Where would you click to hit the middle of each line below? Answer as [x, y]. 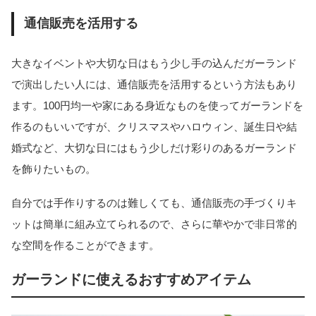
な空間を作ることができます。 [85, 245]
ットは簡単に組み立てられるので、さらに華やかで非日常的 [154, 224]
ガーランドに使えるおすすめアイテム [131, 280]
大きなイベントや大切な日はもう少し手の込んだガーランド [154, 63]
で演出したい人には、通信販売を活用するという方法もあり [154, 84]
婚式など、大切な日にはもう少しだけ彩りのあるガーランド [154, 147]
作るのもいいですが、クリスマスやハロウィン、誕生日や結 [154, 126]
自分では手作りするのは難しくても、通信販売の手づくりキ [154, 203]
